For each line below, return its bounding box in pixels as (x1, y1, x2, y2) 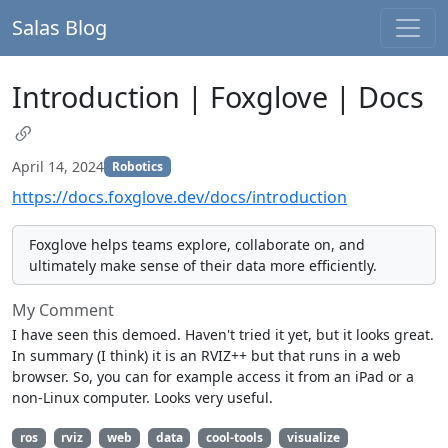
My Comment (12, 299, 114, 321)
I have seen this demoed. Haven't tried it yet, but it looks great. (12, 325, 434, 344)
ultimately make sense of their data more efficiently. (29, 256, 377, 275)
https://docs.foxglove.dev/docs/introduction (12, 186, 347, 208)
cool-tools (206, 429, 264, 446)
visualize (286, 429, 340, 446)
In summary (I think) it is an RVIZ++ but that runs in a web (12, 346, 401, 365)
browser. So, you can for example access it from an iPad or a (12, 367, 414, 386)
